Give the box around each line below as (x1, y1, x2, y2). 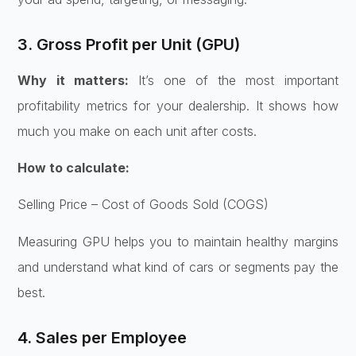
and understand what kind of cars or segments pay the (17, 258, 339, 275)
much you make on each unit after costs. (17, 122, 257, 139)
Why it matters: (17, 72, 129, 88)
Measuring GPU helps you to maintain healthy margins (17, 233, 339, 250)
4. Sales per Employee (17, 327, 188, 347)
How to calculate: (17, 160, 130, 176)
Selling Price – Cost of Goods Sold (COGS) (17, 196, 269, 213)
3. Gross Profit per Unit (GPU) (17, 34, 241, 54)
